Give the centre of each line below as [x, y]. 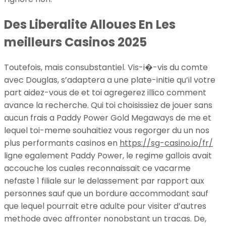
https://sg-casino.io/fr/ [166, 143]
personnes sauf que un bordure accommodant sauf [106, 193]
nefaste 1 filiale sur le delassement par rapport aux [104, 181]
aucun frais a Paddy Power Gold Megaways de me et [108, 118]
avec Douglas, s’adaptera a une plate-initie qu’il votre [110, 80]
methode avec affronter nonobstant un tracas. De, [105, 218]
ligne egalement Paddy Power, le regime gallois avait [108, 155]
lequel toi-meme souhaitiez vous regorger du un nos [107, 130]
